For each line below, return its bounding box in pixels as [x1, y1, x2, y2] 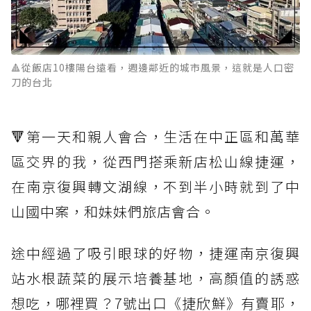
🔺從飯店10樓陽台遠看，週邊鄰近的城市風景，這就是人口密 [11, 60, 294, 75]
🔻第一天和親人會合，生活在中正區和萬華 [11, 126, 300, 147]
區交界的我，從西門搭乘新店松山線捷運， [11, 151, 300, 172]
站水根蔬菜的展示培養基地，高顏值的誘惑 [11, 268, 300, 289]
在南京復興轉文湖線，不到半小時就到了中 [11, 176, 300, 197]
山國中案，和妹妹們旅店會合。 [11, 201, 215, 222]
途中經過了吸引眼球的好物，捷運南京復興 [11, 243, 300, 264]
